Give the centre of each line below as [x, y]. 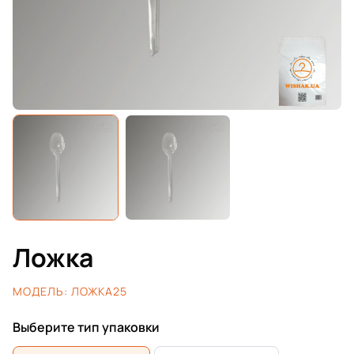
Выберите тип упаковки [86, 327]
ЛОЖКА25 [98, 291]
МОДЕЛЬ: [40, 291]
